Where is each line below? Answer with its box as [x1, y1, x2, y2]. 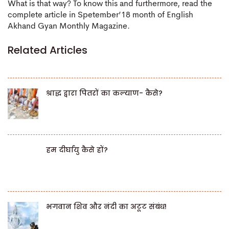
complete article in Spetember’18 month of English [8, 11, 193, 20]
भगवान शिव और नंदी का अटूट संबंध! [46, 201, 167, 212]
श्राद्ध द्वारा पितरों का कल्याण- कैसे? [46, 87, 163, 98]
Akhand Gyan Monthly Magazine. [8, 22, 130, 31]
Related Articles [8, 42, 87, 57]
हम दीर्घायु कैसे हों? [46, 144, 108, 155]
